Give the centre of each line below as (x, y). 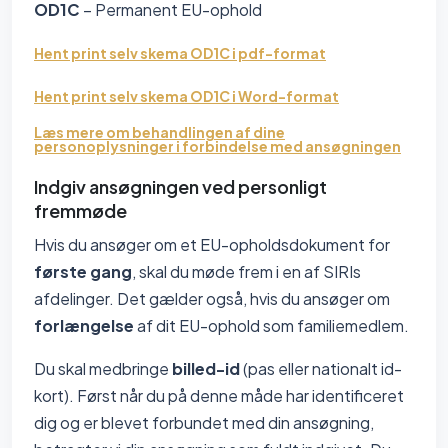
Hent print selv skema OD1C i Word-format (186, 96)
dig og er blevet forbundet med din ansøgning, (204, 422)
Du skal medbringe (103, 368)
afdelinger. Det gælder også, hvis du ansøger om (212, 298)
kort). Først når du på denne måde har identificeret (219, 395)
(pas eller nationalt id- (321, 368)
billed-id (206, 368)
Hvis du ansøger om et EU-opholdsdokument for (212, 244)
